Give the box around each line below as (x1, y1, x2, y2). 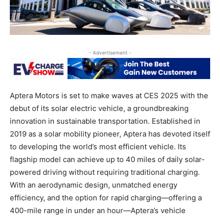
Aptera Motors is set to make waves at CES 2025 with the (10, 90, 208, 100)
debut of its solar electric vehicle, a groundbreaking (10, 103, 189, 113)
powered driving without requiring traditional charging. (10, 167, 200, 177)
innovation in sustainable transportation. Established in (10, 116, 200, 126)
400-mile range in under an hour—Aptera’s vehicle (10, 205, 186, 215)
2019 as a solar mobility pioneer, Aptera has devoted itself (10, 129, 210, 138)
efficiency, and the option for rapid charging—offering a (10, 192, 202, 202)
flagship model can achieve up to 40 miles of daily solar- (10, 154, 205, 164)
